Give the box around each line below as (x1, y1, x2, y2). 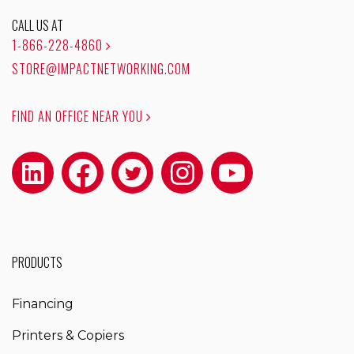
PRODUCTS (12, 252, 62, 272)
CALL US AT (12, 15, 63, 35)
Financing (12, 296, 73, 311)
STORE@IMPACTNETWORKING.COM (12, 58, 190, 78)
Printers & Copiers (12, 327, 124, 343)
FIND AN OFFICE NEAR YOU (12, 106, 146, 126)
